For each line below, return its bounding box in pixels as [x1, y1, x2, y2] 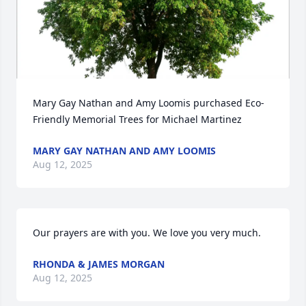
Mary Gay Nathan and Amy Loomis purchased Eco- [33, 96, 264, 109]
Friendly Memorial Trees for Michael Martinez [33, 113, 242, 126]
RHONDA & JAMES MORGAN [33, 258, 165, 270]
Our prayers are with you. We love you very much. [33, 226, 261, 239]
